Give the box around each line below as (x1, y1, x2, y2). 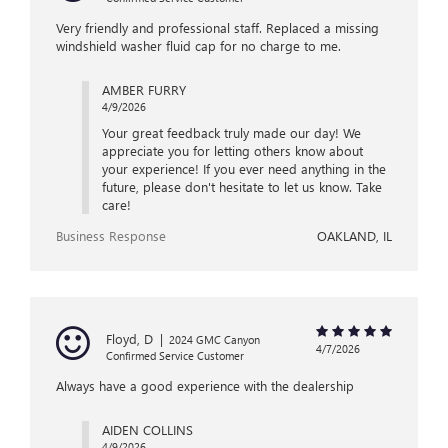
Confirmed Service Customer (106, 348, 244, 364)
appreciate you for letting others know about (101, 142, 363, 160)
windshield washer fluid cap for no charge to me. (56, 37, 341, 55)
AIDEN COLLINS (101, 421, 193, 439)
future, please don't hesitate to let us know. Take (101, 178, 382, 196)
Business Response (56, 227, 166, 245)
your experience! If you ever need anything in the (101, 160, 386, 178)
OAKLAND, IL (317, 227, 392, 245)
